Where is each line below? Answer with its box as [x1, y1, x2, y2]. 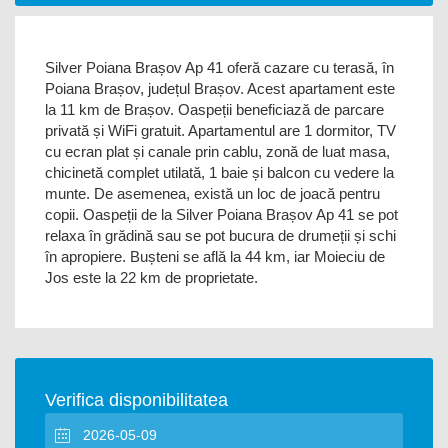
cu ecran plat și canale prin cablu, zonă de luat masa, [45, 143, 390, 160]
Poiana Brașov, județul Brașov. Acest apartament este [45, 80, 395, 97]
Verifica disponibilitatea [45, 390, 228, 410]
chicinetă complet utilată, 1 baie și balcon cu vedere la [45, 164, 394, 181]
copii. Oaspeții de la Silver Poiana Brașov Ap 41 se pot [45, 206, 398, 223]
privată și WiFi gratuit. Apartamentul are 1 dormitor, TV [45, 122, 396, 139]
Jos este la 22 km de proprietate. [45, 269, 258, 286]
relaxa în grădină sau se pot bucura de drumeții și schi [45, 227, 396, 244]
